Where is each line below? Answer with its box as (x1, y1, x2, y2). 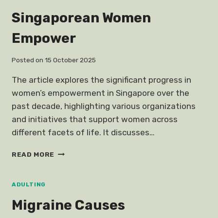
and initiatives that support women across (12, 114, 178, 125)
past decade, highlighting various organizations (12, 101, 196, 111)
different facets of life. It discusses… (12, 127, 155, 138)
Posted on (12, 56, 43, 64)
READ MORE (12, 150, 55, 159)
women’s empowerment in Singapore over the (12, 88, 189, 98)
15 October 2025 (45, 56, 96, 64)
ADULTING (12, 181, 46, 188)
